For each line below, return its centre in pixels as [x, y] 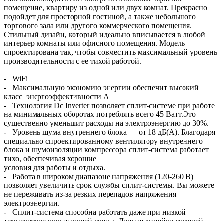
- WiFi [16, 78]
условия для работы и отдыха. [55, 167]
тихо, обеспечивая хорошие [50, 158]
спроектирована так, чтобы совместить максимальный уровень [110, 52]
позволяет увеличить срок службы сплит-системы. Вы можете [109, 185]
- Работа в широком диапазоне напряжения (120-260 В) [99, 176]
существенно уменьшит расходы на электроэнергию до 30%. [106, 123]
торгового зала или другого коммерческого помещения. [98, 25]
